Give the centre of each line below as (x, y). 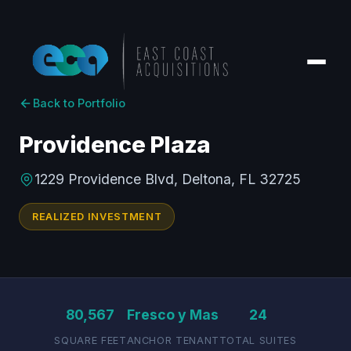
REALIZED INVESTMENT (97, 217)
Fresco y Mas (173, 315)
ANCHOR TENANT (173, 340)
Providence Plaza (115, 145)
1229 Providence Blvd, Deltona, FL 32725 (168, 179)
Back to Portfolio (79, 103)
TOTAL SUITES (258, 340)
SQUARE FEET (90, 340)
